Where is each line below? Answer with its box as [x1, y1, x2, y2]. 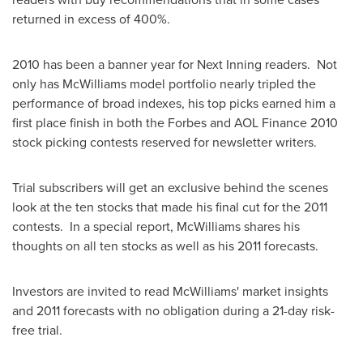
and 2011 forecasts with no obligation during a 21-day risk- [12, 301, 335, 319]
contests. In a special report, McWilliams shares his [12, 217, 300, 235]
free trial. [12, 321, 62, 339]
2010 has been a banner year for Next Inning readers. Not [12, 55, 337, 73]
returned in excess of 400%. [12, 10, 170, 28]
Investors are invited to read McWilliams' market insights [12, 282, 328, 300]
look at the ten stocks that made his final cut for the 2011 [12, 198, 327, 216]
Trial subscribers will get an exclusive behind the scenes [12, 178, 328, 196]
